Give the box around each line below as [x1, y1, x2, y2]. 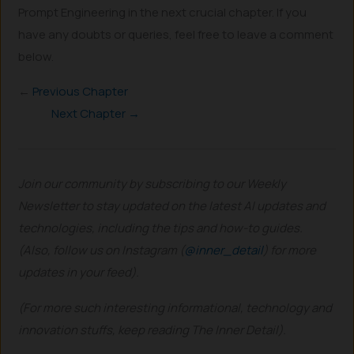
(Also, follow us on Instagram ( [18, 242, 185, 259]
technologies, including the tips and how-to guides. [18, 220, 303, 237]
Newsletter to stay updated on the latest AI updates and [18, 198, 326, 215]
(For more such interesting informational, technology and [18, 299, 333, 316]
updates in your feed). [18, 264, 140, 281]
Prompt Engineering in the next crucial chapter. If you [18, 3, 307, 21]
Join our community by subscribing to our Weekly [18, 175, 287, 193]
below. [18, 47, 55, 65]
